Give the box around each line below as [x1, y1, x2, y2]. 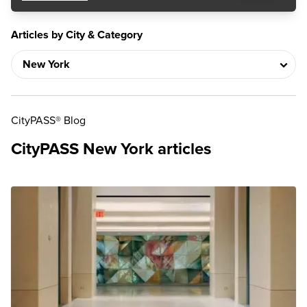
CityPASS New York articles [11, 139, 211, 159]
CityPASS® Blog [11, 114, 86, 127]
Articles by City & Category [11, 28, 143, 42]
